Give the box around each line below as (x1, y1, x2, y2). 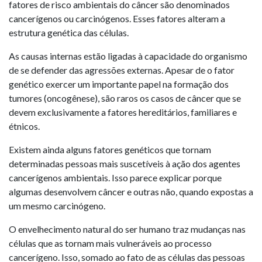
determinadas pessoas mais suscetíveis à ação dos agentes (9, 158, 240, 169)
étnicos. (9, 120, 40, 132)
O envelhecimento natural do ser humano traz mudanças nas (9, 223, 246, 235)
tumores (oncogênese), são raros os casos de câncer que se (9, 92, 241, 104)
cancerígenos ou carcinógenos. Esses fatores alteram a (9, 13, 225, 24)
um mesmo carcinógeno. (9, 200, 105, 211)
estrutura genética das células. (9, 27, 129, 38)
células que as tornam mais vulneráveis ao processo (9, 237, 212, 249)
